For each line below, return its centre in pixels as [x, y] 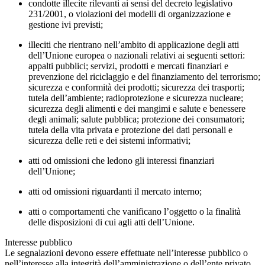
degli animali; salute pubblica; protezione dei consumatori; [136, 119]
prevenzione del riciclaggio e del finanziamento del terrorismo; [144, 77]
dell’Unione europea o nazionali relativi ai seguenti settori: [137, 56]
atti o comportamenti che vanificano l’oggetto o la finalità [135, 212]
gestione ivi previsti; [66, 25]
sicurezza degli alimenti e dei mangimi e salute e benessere [137, 109]
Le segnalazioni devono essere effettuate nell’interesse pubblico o [126, 253]
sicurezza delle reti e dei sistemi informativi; [109, 141]
